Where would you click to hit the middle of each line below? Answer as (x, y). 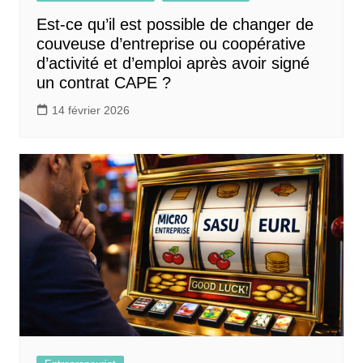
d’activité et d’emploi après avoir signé (173, 63)
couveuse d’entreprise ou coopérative (171, 43)
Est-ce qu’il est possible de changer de (175, 24)
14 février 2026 (90, 110)
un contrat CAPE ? (103, 82)
